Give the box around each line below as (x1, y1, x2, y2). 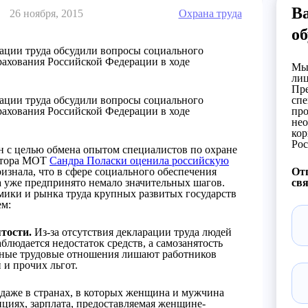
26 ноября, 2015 (10, 8, 84, 19)
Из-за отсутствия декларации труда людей (32, 226, 232, 238)
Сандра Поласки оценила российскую (49, 155, 229, 166)
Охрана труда (178, 8, 242, 19)
